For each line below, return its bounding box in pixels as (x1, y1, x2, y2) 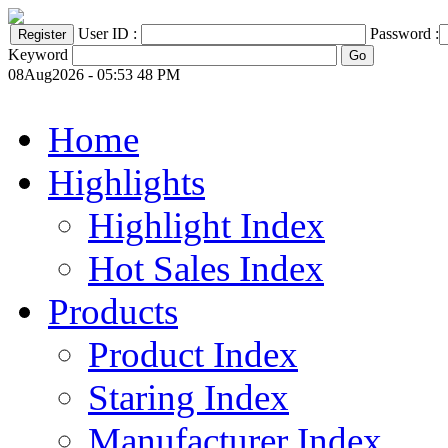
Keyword (8, 46, 68, 63)
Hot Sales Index (88, 248, 324, 289)
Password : (370, 25, 439, 42)
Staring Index (88, 377, 289, 418)
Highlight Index (88, 205, 325, 246)
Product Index (88, 334, 298, 375)
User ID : (78, 25, 141, 42)
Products (48, 291, 178, 332)
